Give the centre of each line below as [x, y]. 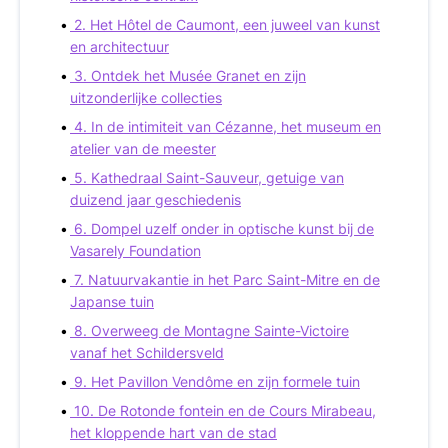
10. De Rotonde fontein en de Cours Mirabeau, [225, 410]
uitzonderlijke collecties [146, 97]
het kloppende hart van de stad [173, 432]
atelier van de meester [143, 148]
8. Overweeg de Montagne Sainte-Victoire [211, 330]
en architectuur [119, 46]
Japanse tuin [112, 301]
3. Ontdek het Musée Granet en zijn [190, 75]
